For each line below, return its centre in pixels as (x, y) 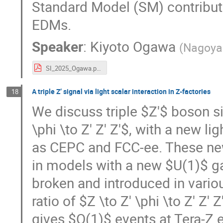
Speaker (58, 46)
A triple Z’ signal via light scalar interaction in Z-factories (121, 92)
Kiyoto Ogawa (133, 46)
